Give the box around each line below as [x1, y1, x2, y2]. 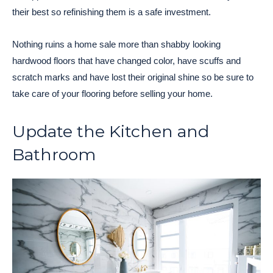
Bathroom [12, 144, 96, 165]
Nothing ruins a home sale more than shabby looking [12, 38, 221, 49]
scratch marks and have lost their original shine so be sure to [12, 71, 253, 82]
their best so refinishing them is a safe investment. [12, 6, 211, 17]
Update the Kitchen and [12, 121, 209, 141]
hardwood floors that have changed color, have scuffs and [12, 55, 241, 66]
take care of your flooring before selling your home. [12, 88, 213, 99]
